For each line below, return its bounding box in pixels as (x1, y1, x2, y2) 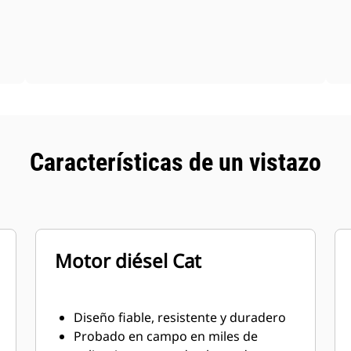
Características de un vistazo (30, 147, 321, 177)
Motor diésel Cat (55, 248, 202, 273)
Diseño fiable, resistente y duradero (74, 309, 287, 326)
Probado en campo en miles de (74, 327, 259, 345)
